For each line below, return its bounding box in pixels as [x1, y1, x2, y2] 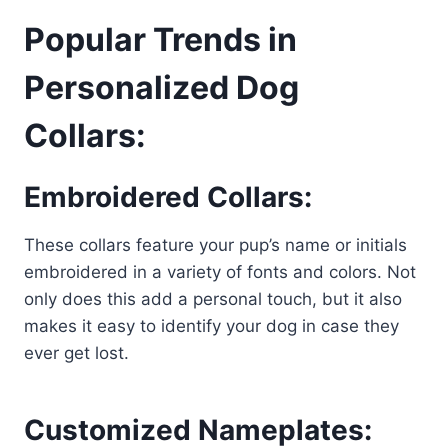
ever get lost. [24, 343, 129, 364]
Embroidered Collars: [24, 180, 312, 215]
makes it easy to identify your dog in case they [24, 316, 399, 337]
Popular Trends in [24, 20, 297, 60]
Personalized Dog [24, 68, 299, 108]
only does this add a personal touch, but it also [24, 289, 402, 310]
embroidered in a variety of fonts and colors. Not [24, 262, 416, 283]
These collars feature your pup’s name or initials [24, 235, 407, 256]
